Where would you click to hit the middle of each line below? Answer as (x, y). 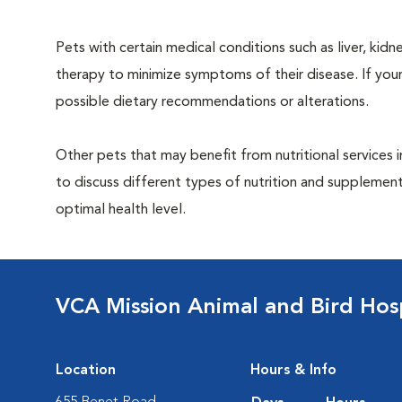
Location (86, 371)
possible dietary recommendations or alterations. (212, 102)
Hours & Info (293, 371)
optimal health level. (121, 210)
